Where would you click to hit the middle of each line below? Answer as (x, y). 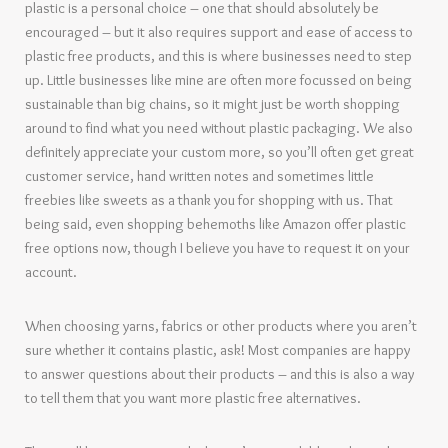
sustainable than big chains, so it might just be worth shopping (212, 104)
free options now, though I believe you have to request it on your (217, 248)
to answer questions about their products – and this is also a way (219, 374)
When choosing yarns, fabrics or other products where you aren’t (221, 326)
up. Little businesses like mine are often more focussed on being (218, 80)
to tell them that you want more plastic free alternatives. (193, 398)
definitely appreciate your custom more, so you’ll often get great (219, 152)
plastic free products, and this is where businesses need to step (218, 56)
